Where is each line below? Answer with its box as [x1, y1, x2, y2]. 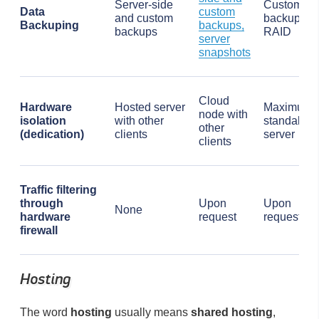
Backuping [20, 19, 79, 32]
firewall [20, 224, 58, 237]
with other [115, 115, 164, 127]
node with [199, 108, 248, 121]
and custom [115, 12, 173, 25]
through [20, 197, 63, 210]
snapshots [199, 46, 251, 59]
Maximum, [263, 101, 315, 114]
